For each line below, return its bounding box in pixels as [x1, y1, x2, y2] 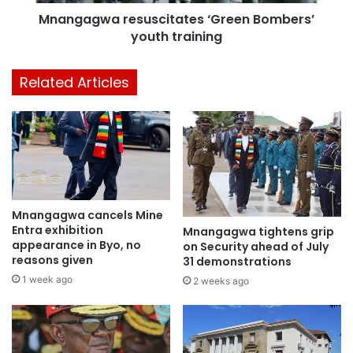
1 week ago [22, 273, 72, 286]
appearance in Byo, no [12, 237, 141, 254]
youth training [131, 28, 222, 46]
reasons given [12, 252, 93, 269]
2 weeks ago [193, 274, 249, 287]
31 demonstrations [183, 253, 292, 269]
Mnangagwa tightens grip [183, 223, 334, 240]
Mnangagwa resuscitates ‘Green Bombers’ [39, 10, 314, 29]
